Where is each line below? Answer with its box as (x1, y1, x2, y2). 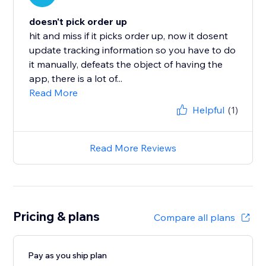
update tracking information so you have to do (29, 44, 236, 56)
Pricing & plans (13, 208, 100, 224)
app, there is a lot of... (29, 72, 123, 85)
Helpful (192, 104, 224, 116)
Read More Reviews (90, 142, 176, 154)
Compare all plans (153, 211, 235, 224)
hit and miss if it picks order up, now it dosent (29, 30, 229, 42)
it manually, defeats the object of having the (29, 58, 223, 71)
